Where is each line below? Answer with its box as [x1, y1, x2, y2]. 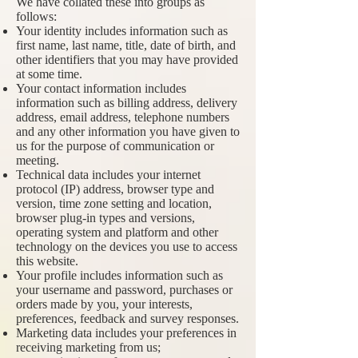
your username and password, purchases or [16, 283, 233, 296]
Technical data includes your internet [16, 168, 201, 181]
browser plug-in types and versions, [16, 211, 195, 225]
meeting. [16, 153, 59, 167]
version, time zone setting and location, [16, 197, 212, 210]
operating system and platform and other [16, 225, 218, 239]
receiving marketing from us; [16, 340, 161, 354]
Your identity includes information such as [16, 24, 228, 38]
